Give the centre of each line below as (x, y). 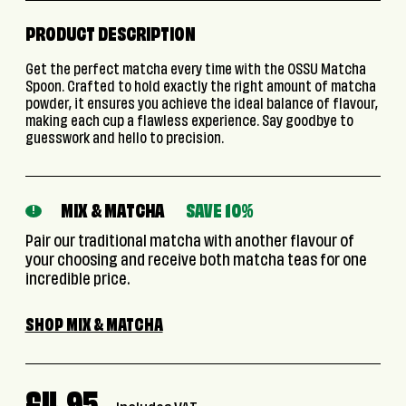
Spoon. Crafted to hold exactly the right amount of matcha (200, 88)
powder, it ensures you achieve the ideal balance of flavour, (201, 106)
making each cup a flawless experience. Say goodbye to (189, 123)
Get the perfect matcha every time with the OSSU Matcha (195, 71)
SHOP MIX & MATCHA (94, 327)
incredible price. (77, 280)
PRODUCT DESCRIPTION (110, 37)
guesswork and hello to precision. (124, 140)
